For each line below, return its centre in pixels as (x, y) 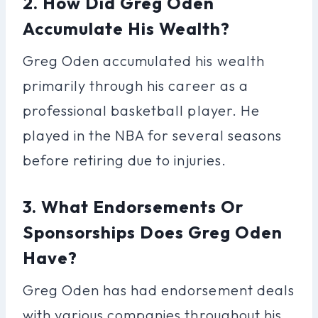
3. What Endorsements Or (133, 206)
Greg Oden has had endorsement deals (159, 290)
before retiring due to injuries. (125, 160)
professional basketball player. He (141, 110)
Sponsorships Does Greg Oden (153, 232)
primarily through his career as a (136, 85)
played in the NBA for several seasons (152, 135)
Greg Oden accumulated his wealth (144, 60)
